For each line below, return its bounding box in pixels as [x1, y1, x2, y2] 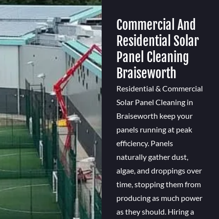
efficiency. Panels [116, 138, 173, 148]
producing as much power [116, 193, 202, 203]
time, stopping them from [116, 179, 201, 189]
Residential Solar [116, 33, 199, 49]
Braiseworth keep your [116, 111, 193, 121]
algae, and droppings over [116, 166, 202, 175]
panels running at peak [116, 125, 192, 134]
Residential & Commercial [116, 84, 203, 93]
